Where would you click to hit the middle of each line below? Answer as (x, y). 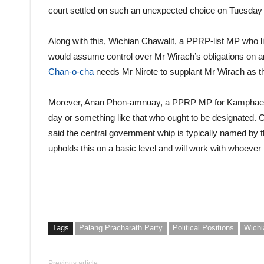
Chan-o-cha (71, 72)
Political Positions (203, 228)
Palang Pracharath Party (121, 228)
